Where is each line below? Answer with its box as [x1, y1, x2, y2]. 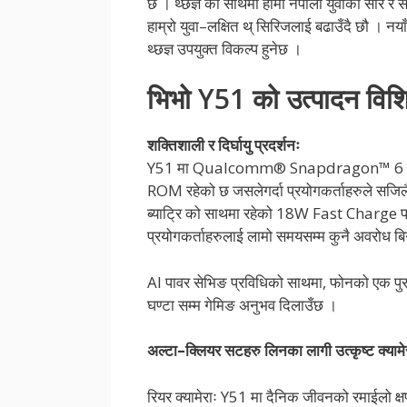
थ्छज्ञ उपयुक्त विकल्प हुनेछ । [147, 37, 302, 59]
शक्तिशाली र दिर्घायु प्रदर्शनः [147, 134, 300, 156]
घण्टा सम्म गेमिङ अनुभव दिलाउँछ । [147, 293, 337, 315]
